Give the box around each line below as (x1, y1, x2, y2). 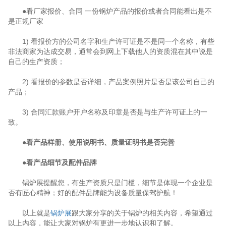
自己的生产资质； (8, 58, 65, 66)
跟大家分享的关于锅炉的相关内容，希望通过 (71, 209, 213, 217)
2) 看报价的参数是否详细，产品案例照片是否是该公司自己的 (8, 78, 214, 86)
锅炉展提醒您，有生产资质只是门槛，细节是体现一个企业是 (8, 179, 213, 187)
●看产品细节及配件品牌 (8, 158, 97, 166)
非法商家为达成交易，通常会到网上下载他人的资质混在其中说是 (8, 47, 213, 55)
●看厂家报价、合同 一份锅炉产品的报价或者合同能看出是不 (8, 7, 212, 15)
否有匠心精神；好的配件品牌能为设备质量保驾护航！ (8, 189, 178, 197)
